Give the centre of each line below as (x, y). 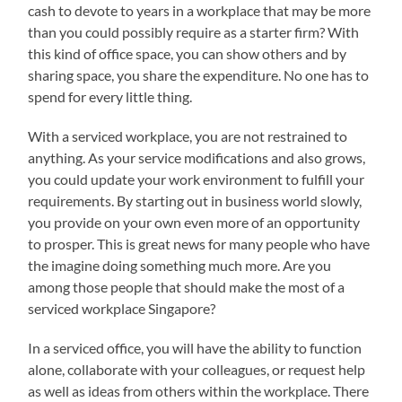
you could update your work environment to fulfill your (197, 179)
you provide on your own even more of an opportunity (194, 222)
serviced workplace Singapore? (122, 308)
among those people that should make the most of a (187, 286)
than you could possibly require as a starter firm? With (194, 31)
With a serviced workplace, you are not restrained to (188, 135)
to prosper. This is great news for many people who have (199, 243)
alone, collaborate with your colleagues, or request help (197, 369)
